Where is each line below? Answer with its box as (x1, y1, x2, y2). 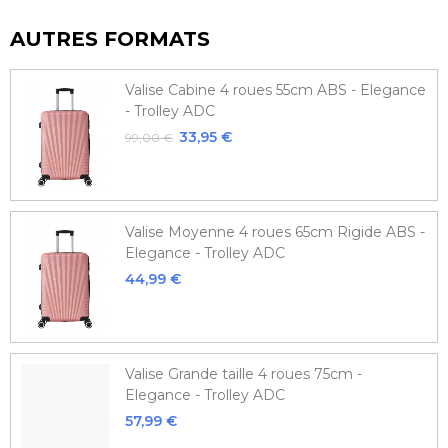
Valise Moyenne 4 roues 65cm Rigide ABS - (125, 222, 425, 241)
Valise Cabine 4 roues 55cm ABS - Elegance (125, 80, 426, 99)
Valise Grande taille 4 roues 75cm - (125, 364, 362, 383)
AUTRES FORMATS (10, 26, 210, 51)
